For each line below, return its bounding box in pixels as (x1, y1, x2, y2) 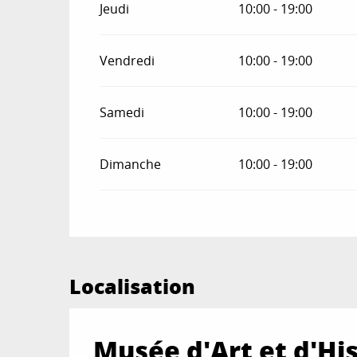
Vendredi (100, 51, 155, 69)
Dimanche (100, 155, 162, 173)
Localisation (69, 271, 195, 300)
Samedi (100, 103, 145, 121)
